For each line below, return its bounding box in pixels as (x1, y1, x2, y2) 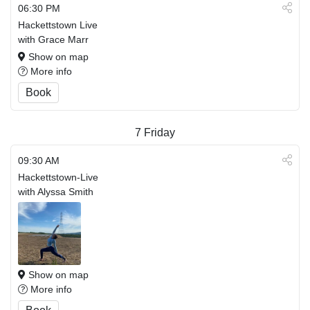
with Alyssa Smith (18, 186, 93, 197)
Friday (144, 127, 175, 138)
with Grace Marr (18, 34, 89, 45)
